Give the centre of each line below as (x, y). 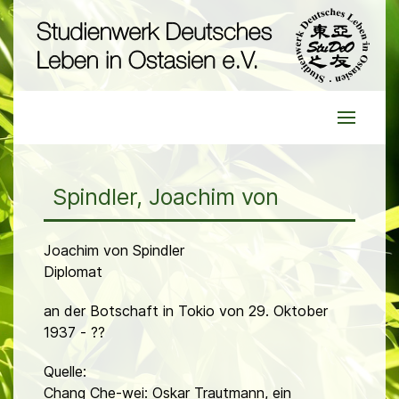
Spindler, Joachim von (166, 197)
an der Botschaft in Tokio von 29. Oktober (186, 311)
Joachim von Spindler (114, 251)
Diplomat (73, 272)
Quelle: (65, 372)
